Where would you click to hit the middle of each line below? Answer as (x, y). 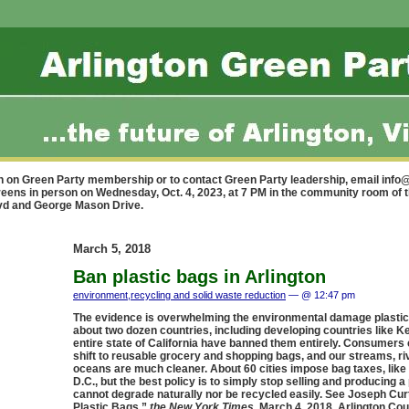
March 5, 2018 (112, 249)
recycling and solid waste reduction (208, 295)
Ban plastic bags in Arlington (199, 277)
